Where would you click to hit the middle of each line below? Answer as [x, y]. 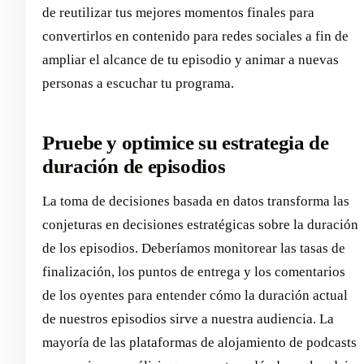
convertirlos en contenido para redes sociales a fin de [195, 37]
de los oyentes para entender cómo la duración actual [195, 295]
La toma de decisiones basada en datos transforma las [196, 201]
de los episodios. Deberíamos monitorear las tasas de [194, 248]
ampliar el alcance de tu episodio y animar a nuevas [191, 60]
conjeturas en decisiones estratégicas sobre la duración [200, 224]
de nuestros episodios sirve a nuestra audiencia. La [188, 318]
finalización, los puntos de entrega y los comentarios [194, 271]
